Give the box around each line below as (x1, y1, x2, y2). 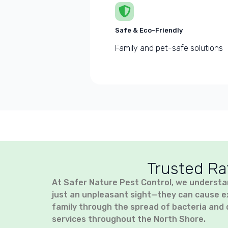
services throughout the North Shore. (52, 214, 206, 224)
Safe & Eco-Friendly (115, 26, 183, 34)
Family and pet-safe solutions (115, 43, 223, 53)
